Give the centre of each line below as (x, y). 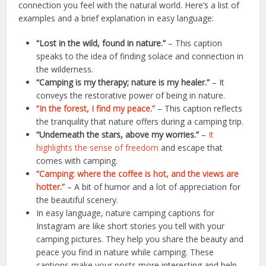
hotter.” (51, 187)
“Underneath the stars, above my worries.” (118, 135)
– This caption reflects (200, 109)
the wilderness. (65, 69)
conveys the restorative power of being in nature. (131, 96)
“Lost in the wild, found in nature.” (101, 43)
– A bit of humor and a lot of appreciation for (154, 187)
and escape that (191, 148)
